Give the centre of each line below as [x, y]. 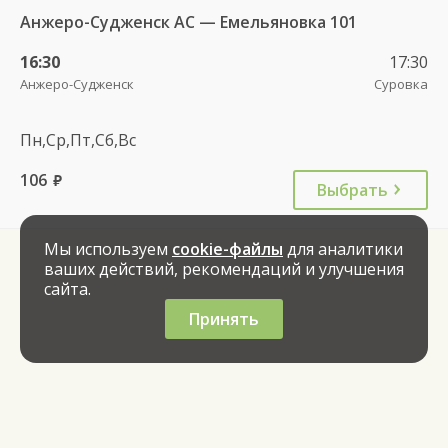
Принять [224, 319]
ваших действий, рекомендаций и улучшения [224, 269]
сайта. [67, 289]
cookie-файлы [227, 249]
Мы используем [108, 249]
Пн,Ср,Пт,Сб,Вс [78, 139]
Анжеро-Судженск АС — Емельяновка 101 [188, 21]
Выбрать [352, 189]
